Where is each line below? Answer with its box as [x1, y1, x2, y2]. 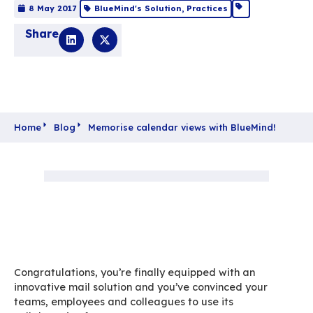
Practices [233, 82, 285, 96]
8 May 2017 [35, 82, 95, 96]
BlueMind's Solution [117, 82, 228, 96]
